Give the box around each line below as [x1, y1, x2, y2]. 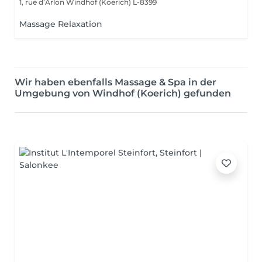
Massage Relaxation [19, 19, 102, 29]
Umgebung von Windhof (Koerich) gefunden [15, 88, 231, 99]
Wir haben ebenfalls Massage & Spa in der [15, 77, 216, 88]
